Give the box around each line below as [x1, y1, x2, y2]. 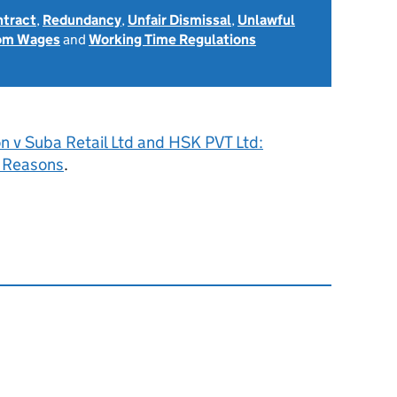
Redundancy [43, 12, 121, 28]
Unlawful [237, 12, 295, 28]
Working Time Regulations [89, 31, 256, 48]
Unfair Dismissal [128, 12, 231, 28]
